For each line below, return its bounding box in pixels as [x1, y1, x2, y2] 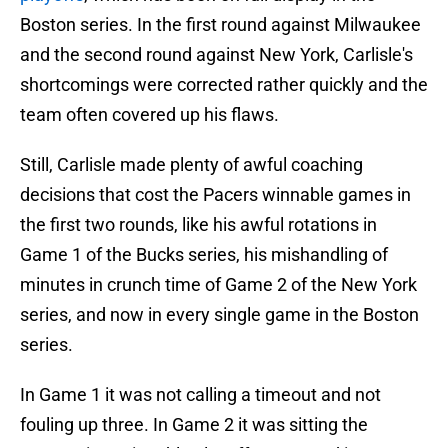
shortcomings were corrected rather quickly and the [20, 74, 428, 96]
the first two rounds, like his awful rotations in [20, 214, 377, 236]
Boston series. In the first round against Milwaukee [20, 14, 421, 36]
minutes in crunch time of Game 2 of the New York [20, 274, 417, 296]
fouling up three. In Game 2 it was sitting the [20, 414, 368, 436]
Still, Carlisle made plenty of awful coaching [20, 154, 363, 176]
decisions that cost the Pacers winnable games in [20, 184, 411, 206]
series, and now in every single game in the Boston [20, 304, 419, 326]
